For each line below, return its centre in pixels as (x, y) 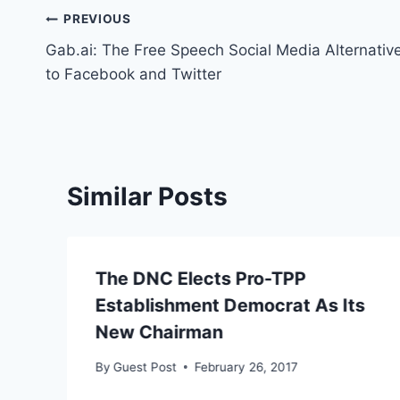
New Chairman (159, 332)
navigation (108, 62)
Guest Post (146, 367)
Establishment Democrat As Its (230, 305)
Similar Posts (147, 196)
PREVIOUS (97, 19)
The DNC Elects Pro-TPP (201, 278)
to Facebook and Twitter (133, 74)
